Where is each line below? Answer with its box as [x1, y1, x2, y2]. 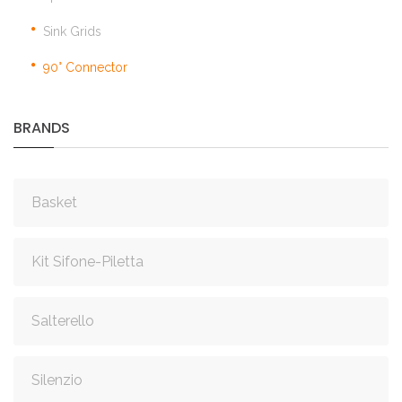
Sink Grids [43, 24, 101, 39]
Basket [31, 194, 77, 212]
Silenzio [31, 371, 83, 389]
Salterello [31, 312, 94, 330]
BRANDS [13, 118, 70, 139]
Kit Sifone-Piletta [31, 253, 144, 271]
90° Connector [43, 60, 127, 75]
